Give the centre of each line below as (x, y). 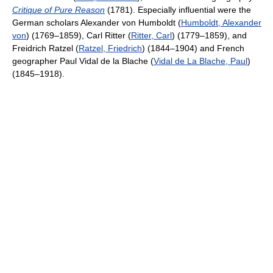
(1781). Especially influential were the (178, 10)
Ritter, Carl (151, 35)
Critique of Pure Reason (58, 10)
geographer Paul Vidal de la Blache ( (83, 61)
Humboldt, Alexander (221, 23)
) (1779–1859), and (209, 35)
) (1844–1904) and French (193, 48)
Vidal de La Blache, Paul (200, 61)
